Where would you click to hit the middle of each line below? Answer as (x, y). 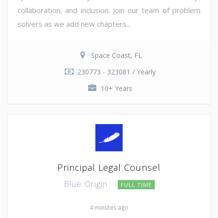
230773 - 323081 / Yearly (116, 72)
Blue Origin (87, 183)
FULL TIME (136, 184)
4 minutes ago (109, 207)
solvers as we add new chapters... (74, 24)
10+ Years (116, 88)
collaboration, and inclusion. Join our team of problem (109, 10)
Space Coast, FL (116, 55)
